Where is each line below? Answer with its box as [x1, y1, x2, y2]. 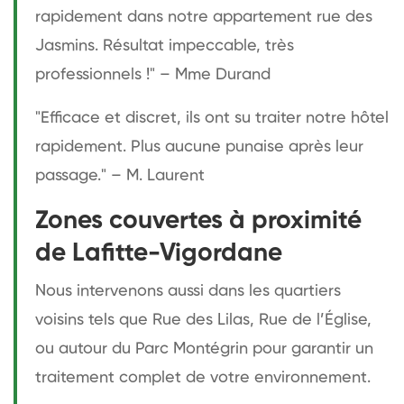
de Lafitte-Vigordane [35, 240, 282, 266]
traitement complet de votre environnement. [35, 369, 371, 386]
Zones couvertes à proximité [35, 207, 362, 234]
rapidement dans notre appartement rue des [35, 8, 372, 25]
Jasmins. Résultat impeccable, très [35, 37, 294, 54]
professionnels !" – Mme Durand [35, 66, 271, 83]
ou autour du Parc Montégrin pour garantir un [35, 340, 373, 357]
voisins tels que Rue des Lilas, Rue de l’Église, [35, 311, 372, 328]
